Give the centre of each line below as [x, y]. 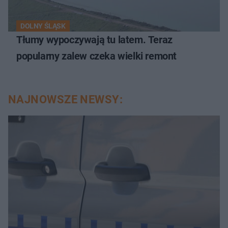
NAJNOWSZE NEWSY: [66, 100]
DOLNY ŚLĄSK [43, 26]
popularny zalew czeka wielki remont [96, 56]
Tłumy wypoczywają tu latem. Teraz [94, 40]
